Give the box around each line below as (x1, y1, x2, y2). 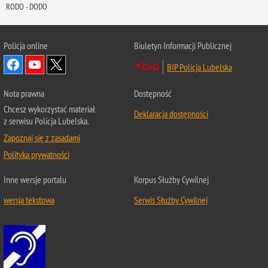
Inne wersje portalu (4, 173, 66, 186)
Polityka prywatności (4, 148, 69, 161)
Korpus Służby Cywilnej (134, 173, 209, 186)
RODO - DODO (5, 1, 47, 13)
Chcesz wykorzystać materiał (4, 103, 95, 115)
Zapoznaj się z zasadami (4, 132, 80, 144)
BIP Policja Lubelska (167, 61, 232, 74)
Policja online (4, 39, 48, 52)
